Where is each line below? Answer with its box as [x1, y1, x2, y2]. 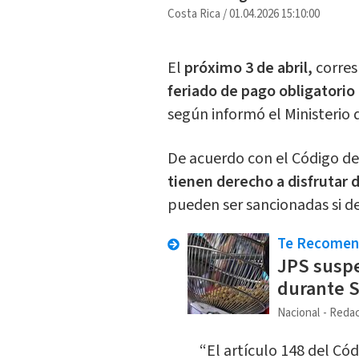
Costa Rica [167, 6, 220, 23]
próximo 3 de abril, [184, 57, 313, 80]
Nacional [276, 305, 320, 322]
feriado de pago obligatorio [167, 80, 355, 103]
